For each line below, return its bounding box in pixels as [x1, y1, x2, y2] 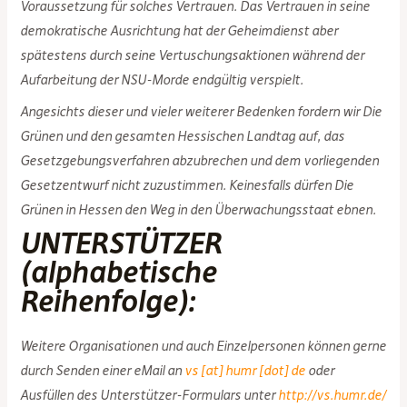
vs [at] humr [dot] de [184, 362, 306, 380]
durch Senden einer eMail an [20, 362, 185, 380]
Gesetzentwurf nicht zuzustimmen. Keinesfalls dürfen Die [20, 176, 354, 194]
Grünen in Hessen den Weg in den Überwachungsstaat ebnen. [20, 201, 377, 218]
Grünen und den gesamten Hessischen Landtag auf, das [20, 127, 345, 144]
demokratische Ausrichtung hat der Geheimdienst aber [20, 23, 339, 40]
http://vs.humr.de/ [278, 387, 387, 404]
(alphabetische [20, 254, 217, 292]
